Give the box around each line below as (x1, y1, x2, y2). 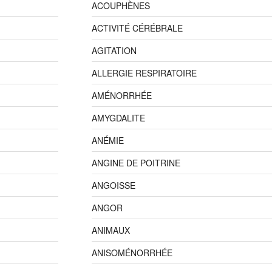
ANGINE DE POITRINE (91, 156, 180, 169)
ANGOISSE (91, 178, 135, 191)
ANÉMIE (91, 134, 124, 146)
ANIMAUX (91, 223, 130, 236)
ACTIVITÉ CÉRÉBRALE (91, 21, 183, 34)
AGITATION (91, 44, 137, 56)
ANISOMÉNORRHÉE (91, 246, 172, 259)
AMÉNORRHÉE (91, 89, 152, 101)
